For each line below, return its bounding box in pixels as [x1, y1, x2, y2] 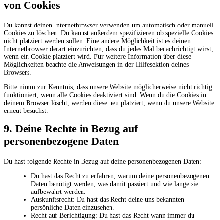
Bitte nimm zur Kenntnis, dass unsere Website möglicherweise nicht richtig [4, 83, 212, 91]
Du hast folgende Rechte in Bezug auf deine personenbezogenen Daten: [4, 158, 201, 165]
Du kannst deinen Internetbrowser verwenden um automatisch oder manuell [4, 22, 214, 29]
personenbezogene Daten [4, 135, 119, 147]
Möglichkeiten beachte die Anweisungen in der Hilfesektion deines [4, 61, 189, 68]
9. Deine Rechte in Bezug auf [4, 122, 137, 135]
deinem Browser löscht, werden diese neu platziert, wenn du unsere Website [4, 99, 214, 107]
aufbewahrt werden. [31, 188, 86, 195]
